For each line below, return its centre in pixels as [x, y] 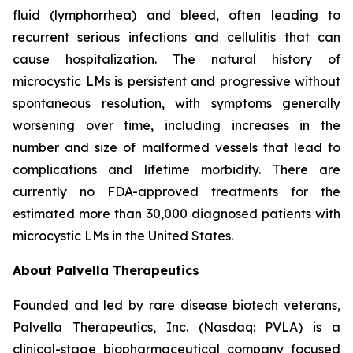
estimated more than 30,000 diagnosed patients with [176, 214]
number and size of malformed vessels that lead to [176, 147]
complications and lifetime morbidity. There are [176, 169]
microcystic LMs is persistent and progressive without [176, 81]
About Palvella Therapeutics [106, 270]
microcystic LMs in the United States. [123, 236]
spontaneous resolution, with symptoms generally [176, 103]
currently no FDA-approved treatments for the [176, 191]
